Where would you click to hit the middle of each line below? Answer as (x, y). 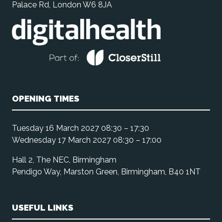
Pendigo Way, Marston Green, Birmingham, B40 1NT (106, 171)
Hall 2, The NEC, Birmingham (64, 160)
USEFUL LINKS (43, 207)
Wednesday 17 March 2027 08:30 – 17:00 (87, 140)
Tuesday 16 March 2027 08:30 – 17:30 (81, 128)
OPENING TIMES (46, 98)
